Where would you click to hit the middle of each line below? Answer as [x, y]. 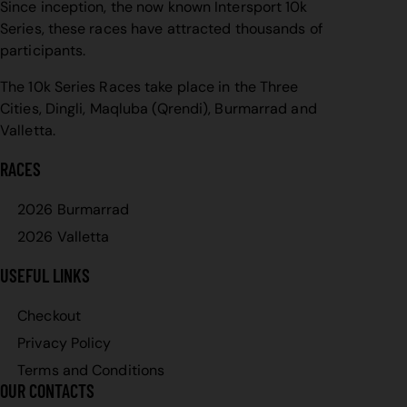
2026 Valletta [64, 236]
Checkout [49, 315]
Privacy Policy [65, 342]
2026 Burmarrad [74, 209]
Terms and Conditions [91, 370]
